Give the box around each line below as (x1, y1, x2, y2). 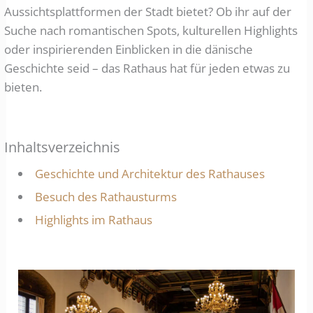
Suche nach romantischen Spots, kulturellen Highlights (4, 22, 298, 38)
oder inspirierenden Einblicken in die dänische (4, 41, 254, 57)
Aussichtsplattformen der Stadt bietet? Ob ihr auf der (4, 3, 292, 20)
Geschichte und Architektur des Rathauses (35, 166, 265, 182)
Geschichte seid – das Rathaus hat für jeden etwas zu (4, 60, 291, 76)
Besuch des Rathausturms (35, 189, 177, 205)
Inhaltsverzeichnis (4, 138, 121, 157)
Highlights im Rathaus (35, 212, 153, 228)
